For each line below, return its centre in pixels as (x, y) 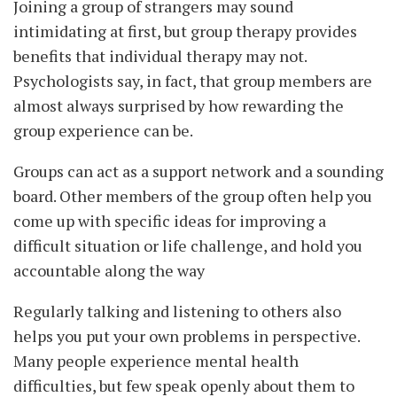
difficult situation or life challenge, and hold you (188, 246)
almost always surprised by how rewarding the (179, 106)
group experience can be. (103, 131)
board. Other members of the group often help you (193, 196)
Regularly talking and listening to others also (177, 311)
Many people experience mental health (156, 361)
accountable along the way (109, 271)
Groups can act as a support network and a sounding (198, 171)
